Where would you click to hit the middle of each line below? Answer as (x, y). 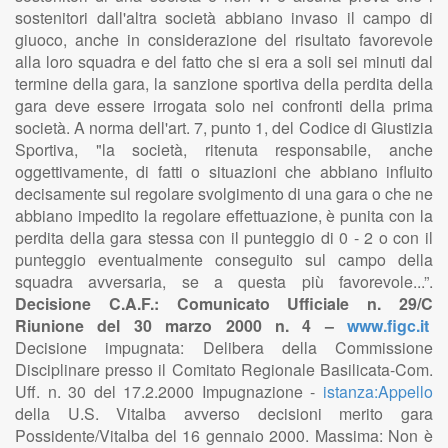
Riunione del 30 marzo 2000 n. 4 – (181, 325)
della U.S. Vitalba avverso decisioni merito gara (224, 413)
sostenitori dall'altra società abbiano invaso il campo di (224, 17)
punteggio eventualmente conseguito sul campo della (224, 259)
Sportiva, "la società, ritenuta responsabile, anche (224, 149)
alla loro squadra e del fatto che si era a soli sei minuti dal (224, 61)
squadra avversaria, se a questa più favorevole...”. (224, 281)
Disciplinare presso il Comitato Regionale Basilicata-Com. (224, 369)
